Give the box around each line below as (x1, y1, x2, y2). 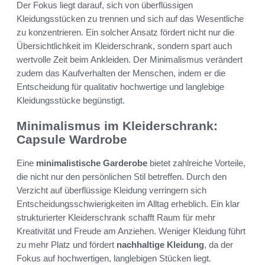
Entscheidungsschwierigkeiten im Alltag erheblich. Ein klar (17, 199, 240, 209)
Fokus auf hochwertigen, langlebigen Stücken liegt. (17, 253, 211, 264)
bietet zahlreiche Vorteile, (147, 158, 245, 169)
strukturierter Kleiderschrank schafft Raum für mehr (17, 212, 215, 223)
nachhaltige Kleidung (117, 240, 204, 250)
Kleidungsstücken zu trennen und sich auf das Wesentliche (17, 13, 244, 24)
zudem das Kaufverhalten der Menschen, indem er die (17, 67, 225, 78)
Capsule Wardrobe (17, 132, 127, 146)
